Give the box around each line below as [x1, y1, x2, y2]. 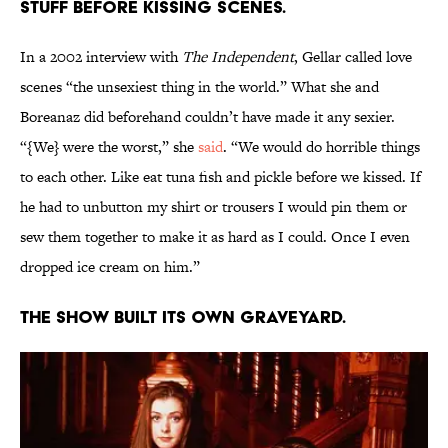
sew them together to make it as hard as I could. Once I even [20, 226, 410, 248]
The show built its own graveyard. [20, 306, 346, 328]
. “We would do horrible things [223, 136, 420, 158]
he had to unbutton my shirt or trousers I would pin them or [20, 196, 407, 218]
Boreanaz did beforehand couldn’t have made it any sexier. [20, 106, 395, 128]
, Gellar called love [294, 46, 412, 68]
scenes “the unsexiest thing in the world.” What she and [20, 76, 379, 98]
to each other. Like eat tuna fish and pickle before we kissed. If [20, 166, 421, 188]
